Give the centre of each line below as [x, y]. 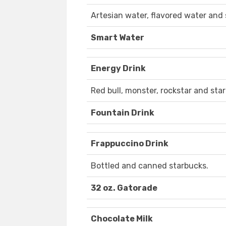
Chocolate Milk [122, 219]
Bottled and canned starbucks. [150, 166]
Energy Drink [118, 69]
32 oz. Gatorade [124, 188]
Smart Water [118, 38]
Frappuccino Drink [130, 144]
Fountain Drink [123, 113]
